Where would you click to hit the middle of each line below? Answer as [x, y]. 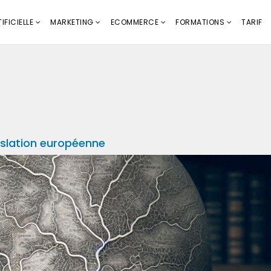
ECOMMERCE [134, 22]
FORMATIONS [200, 22]
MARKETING [72, 22]
